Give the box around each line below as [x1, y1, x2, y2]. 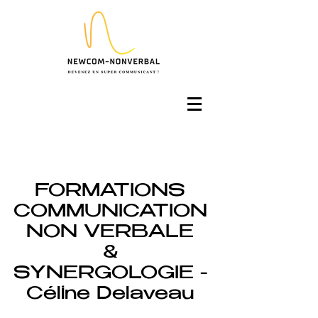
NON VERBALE [26, 224, 194, 242]
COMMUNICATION [13, 203, 207, 221]
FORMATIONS [35, 182, 185, 201]
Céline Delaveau [26, 285, 194, 304]
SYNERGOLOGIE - [13, 265, 207, 283]
